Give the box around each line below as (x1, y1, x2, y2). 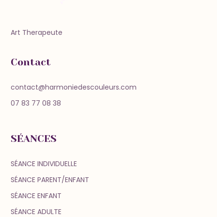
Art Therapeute (11, 28, 63, 38)
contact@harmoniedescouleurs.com (11, 82, 137, 93)
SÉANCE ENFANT (11, 191, 62, 201)
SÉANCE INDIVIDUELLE (11, 159, 77, 169)
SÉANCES (11, 133, 57, 145)
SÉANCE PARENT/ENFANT (11, 175, 90, 185)
